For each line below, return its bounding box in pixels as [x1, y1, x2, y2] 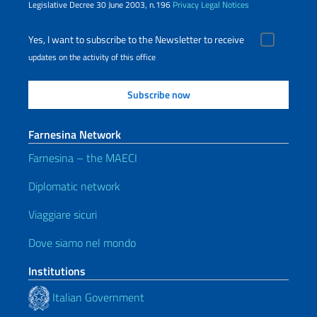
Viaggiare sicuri [28, 206, 97, 223]
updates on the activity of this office [28, 50, 156, 64]
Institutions [28, 263, 86, 279]
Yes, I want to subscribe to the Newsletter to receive [28, 32, 244, 47]
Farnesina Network [28, 126, 121, 143]
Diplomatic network [28, 178, 120, 195]
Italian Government [50, 288, 144, 306]
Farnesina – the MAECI [28, 149, 137, 166]
